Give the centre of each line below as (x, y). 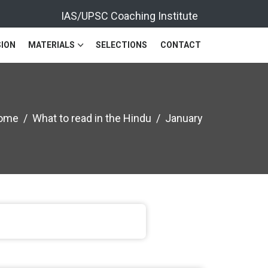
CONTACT (181, 45)
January (184, 118)
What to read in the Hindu (92, 118)
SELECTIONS (121, 45)
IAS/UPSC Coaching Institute (132, 16)
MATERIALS (51, 45)
